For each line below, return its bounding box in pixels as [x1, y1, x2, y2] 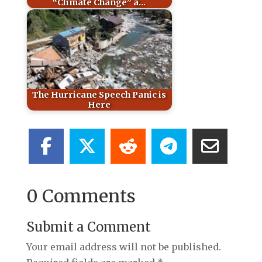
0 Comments [26, 185, 136, 208]
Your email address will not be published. [26, 241, 221, 253]
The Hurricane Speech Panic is [32, 89, 167, 100]
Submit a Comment [26, 219, 151, 236]
